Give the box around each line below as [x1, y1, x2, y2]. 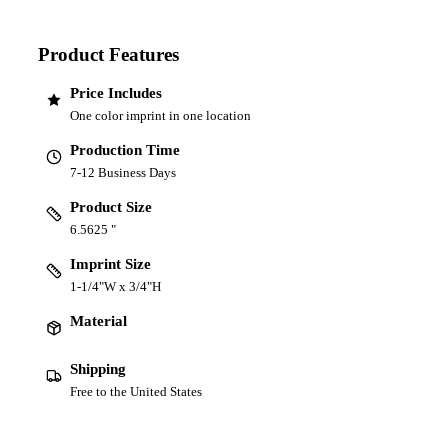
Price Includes [70, 85, 162, 102]
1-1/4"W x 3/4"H [70, 279, 161, 295]
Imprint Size [70, 256, 151, 273]
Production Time [70, 142, 180, 159]
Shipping [70, 361, 126, 378]
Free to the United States [70, 384, 202, 400]
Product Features [38, 43, 179, 65]
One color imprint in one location [70, 108, 251, 124]
